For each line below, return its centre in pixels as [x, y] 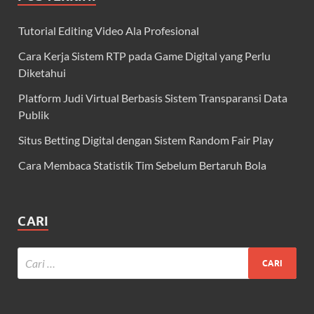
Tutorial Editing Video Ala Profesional [109, 31]
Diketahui [42, 73]
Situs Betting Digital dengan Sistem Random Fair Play [146, 140]
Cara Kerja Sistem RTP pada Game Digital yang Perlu [144, 56]
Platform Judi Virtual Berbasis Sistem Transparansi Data [153, 98]
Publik [34, 115]
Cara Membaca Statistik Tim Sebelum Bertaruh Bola [142, 165]
